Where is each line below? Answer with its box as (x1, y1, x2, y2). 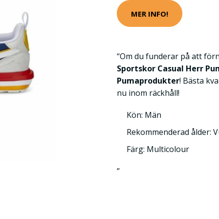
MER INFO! (131, 8, 168, 19)
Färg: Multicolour (127, 144, 189, 154)
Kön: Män (127, 109, 161, 120)
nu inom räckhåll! (117, 88, 179, 98)
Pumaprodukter (117, 75, 179, 86)
